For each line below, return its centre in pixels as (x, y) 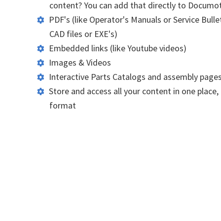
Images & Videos (80, 62)
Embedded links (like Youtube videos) (118, 48)
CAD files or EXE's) (83, 34)
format (63, 105)
